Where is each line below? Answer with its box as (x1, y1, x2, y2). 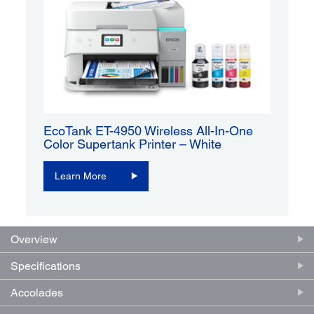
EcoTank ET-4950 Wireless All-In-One (43, 123, 254, 138)
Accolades (11, 285, 63, 299)
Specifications (11, 259, 81, 273)
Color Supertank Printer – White (43, 136, 222, 151)
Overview (11, 232, 57, 246)
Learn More (55, 170, 107, 182)
